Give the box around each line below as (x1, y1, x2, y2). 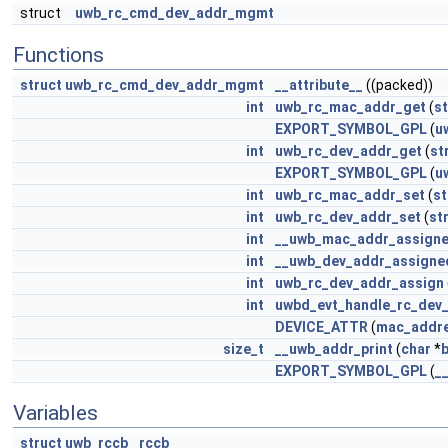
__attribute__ (275, 77, 363, 93)
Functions (13, 43, 104, 67)
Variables (13, 401, 98, 425)
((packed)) (363, 77, 433, 93)
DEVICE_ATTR (275, 319, 368, 335)
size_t (223, 341, 264, 357)
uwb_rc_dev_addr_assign (275, 275, 444, 291)
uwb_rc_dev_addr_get (275, 143, 422, 159)
